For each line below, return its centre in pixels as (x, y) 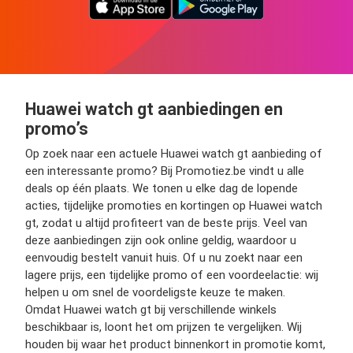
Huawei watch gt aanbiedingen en (154, 109)
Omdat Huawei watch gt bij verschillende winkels (151, 310)
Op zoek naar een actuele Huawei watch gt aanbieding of (174, 154)
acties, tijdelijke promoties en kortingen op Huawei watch (174, 206)
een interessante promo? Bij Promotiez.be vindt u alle (165, 171)
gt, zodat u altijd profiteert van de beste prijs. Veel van (166, 223)
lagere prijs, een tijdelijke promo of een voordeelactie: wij (172, 275)
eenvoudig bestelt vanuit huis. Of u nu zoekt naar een (164, 258)
